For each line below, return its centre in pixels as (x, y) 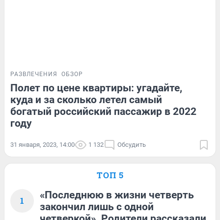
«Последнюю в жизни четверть (117, 195)
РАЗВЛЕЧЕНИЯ (34, 74)
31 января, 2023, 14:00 (42, 144)
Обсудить (132, 144)
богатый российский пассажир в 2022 (103, 111)
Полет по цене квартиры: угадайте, (96, 88)
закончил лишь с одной (97, 206)
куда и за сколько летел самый (86, 99)
